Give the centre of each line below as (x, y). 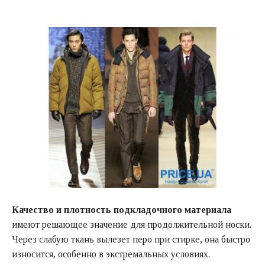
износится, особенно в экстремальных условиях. (111, 254)
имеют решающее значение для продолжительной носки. (132, 224)
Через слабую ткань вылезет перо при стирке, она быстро (131, 239)
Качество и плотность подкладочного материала (122, 209)
